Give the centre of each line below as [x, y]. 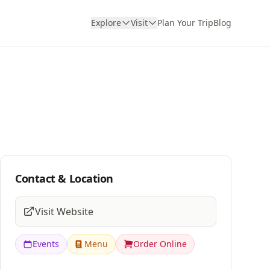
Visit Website [64, 212]
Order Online [160, 244]
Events [46, 244]
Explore [106, 23]
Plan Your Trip [185, 23]
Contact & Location [64, 178]
